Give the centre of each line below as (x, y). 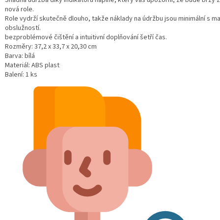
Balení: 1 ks (21, 75)
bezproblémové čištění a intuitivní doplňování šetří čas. (86, 38)
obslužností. (23, 28)
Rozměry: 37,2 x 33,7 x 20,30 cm (51, 47)
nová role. (19, 10)
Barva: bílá (20, 56)
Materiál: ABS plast (32, 66)
